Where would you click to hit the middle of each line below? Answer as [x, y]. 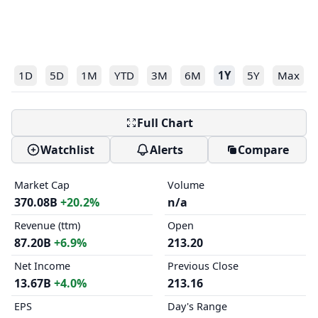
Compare [263, 150]
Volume [186, 185]
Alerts [166, 150]
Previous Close [203, 266]
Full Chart [165, 123]
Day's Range [197, 306]
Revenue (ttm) [47, 225]
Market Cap [42, 185]
